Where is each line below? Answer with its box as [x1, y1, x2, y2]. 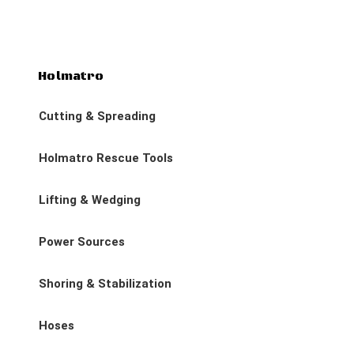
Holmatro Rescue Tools [39, 151, 173, 165]
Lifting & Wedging [39, 193, 141, 207]
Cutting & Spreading [39, 109, 156, 123]
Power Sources [39, 235, 125, 249]
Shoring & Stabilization [39, 277, 171, 291]
